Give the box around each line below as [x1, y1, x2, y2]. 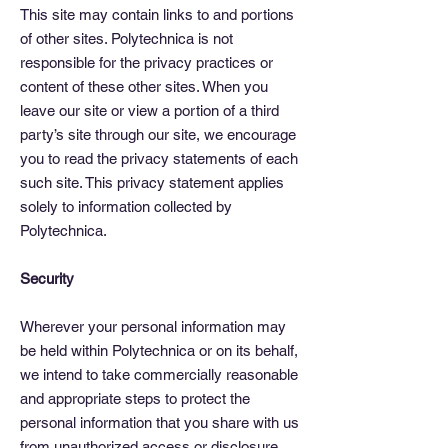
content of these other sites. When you [20, 78, 268, 95]
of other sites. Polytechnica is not [20, 30, 233, 47]
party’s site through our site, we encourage [20, 126, 296, 143]
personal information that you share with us [20, 414, 299, 431]
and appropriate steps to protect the [20, 390, 250, 407]
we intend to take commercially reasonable [20, 366, 298, 383]
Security [20, 270, 74, 287]
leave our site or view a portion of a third [20, 102, 279, 119]
